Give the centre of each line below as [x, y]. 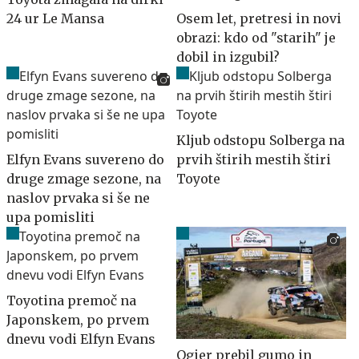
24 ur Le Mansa [55, 19]
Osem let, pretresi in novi [259, 19]
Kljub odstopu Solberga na [260, 141]
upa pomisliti [50, 218]
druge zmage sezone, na [84, 179]
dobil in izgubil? [228, 57]
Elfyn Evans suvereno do [85, 160]
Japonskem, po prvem [78, 320]
